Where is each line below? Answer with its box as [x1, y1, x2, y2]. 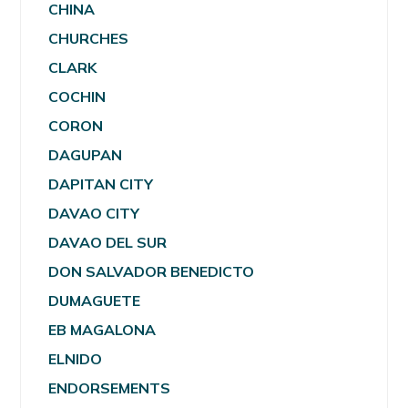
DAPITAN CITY [48, 174, 154, 193]
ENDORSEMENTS [48, 378, 171, 397]
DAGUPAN [48, 145, 123, 164]
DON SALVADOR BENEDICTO [48, 261, 255, 280]
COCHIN [48, 87, 107, 106]
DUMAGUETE [48, 291, 141, 310]
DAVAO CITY [48, 203, 140, 222]
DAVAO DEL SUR [48, 232, 168, 251]
